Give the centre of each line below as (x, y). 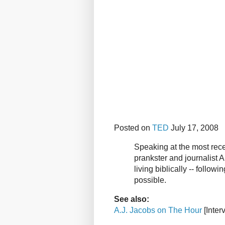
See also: (132, 199)
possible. (150, 180)
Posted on (133, 128)
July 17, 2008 (194, 128)
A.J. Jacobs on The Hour (158, 210)
